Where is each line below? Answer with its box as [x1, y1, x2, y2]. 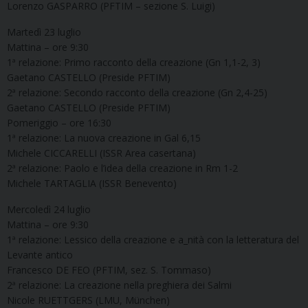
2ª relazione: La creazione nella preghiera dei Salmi [7, 278, 232, 292]
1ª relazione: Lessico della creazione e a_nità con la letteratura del [7, 233, 299, 247]
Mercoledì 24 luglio [7, 203, 91, 217]
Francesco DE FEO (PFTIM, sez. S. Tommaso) [7, 263, 211, 277]
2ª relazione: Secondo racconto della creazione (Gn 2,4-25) [7, 86, 267, 100]
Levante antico [7, 248, 73, 262]
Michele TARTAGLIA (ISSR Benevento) [7, 177, 177, 190]
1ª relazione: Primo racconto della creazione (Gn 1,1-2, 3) [7, 56, 261, 69]
